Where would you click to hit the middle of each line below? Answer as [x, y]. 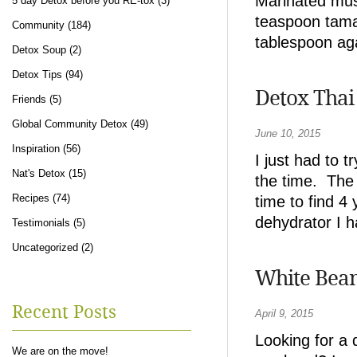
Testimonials [41, 223]
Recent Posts [64, 313]
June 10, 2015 [288, 133]
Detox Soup [39, 50]
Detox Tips [37, 75]
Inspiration [36, 149]
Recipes [31, 198]
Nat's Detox [39, 173]
